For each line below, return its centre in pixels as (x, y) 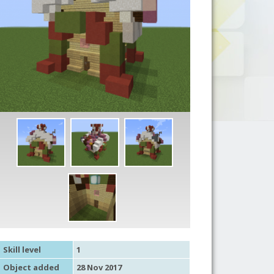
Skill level (22, 249)
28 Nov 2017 (99, 267)
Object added (31, 267)
